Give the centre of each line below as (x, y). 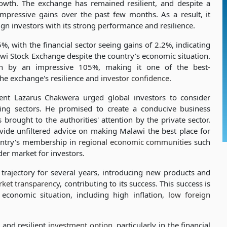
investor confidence (135, 78)
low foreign (190, 195)
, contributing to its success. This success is (135, 183)
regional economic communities (135, 142)
